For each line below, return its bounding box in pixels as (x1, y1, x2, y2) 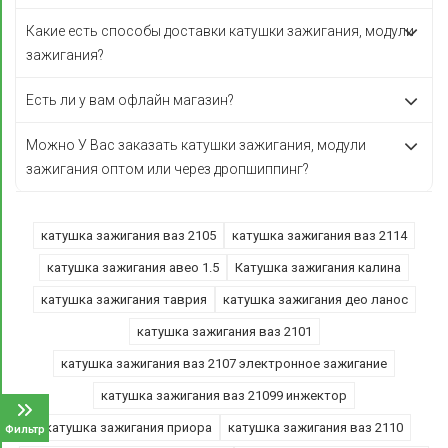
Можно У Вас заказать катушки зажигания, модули (26, 137, 366, 153)
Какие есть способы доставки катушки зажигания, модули (26, 23, 414, 39)
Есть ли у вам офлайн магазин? (26, 92, 234, 108)
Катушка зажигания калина (235, 260, 401, 275)
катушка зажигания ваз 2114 (232, 228, 407, 243)
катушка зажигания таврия (40, 292, 207, 307)
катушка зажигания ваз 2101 (136, 324, 312, 339)
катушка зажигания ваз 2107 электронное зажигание (61, 356, 387, 371)
